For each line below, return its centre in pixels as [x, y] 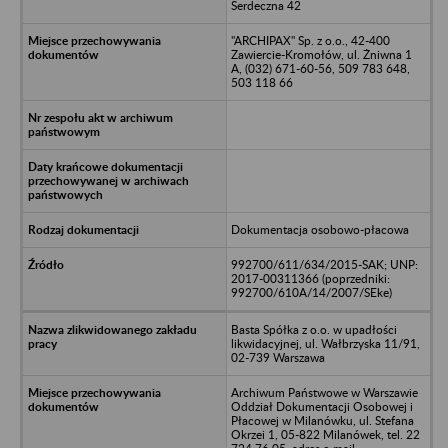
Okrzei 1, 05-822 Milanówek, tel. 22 [325, 434]
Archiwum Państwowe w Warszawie [324, 392]
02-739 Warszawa [277, 357]
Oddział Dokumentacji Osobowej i [321, 406]
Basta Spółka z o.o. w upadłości [313, 329]
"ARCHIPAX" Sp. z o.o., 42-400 [310, 40]
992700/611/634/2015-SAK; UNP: [324, 264]
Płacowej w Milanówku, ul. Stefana [322, 420]
